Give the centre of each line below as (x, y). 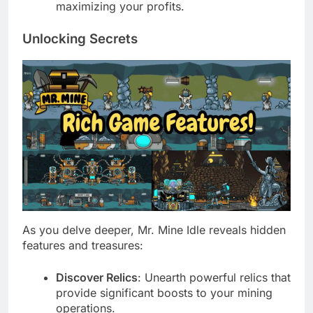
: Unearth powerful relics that (214, 277)
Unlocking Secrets (80, 38)
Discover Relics (97, 277)
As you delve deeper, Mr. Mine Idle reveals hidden (154, 230)
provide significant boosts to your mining (164, 292)
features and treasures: (83, 245)
